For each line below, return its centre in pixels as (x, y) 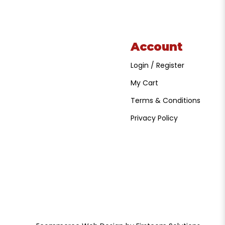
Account (157, 47)
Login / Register (158, 66)
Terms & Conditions (166, 101)
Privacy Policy (154, 118)
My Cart (145, 83)
